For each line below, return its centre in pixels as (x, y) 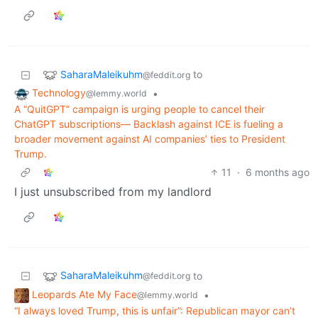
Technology (59, 93)
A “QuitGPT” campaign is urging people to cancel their (139, 109)
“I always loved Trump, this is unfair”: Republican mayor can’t (155, 310)
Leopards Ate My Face (84, 295)
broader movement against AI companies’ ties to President (150, 139)
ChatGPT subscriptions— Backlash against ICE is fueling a (149, 124)
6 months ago (278, 172)
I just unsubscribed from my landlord (113, 192)
